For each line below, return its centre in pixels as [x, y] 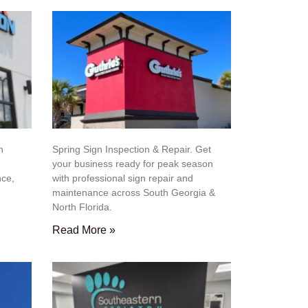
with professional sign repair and [123, 178]
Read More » [84, 230]
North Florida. [82, 207]
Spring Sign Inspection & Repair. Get [132, 150]
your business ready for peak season [133, 164]
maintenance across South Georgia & [134, 193]
